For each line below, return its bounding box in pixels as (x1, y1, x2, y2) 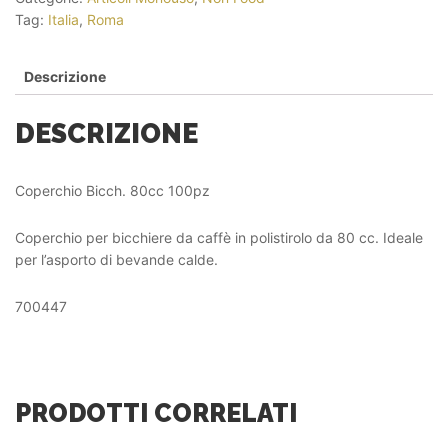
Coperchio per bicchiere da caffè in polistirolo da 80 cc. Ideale (15, 228, 423, 246)
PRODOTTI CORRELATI (15, 397, 297, 428)
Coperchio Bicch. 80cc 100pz (15, 181, 210, 199)
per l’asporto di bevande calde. (15, 250, 218, 268)
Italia (48, 11, 79, 28)
